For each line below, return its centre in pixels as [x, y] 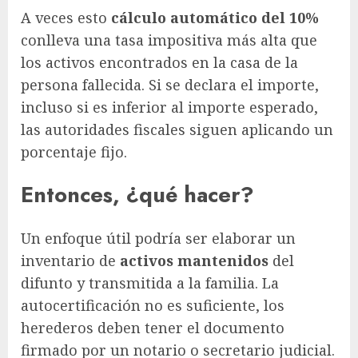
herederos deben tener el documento [153, 327]
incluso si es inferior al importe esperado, [169, 107]
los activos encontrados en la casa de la [159, 62]
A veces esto [66, 18]
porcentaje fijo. [74, 152]
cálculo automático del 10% [215, 18]
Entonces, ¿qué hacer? [137, 195]
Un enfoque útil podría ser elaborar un [158, 238]
